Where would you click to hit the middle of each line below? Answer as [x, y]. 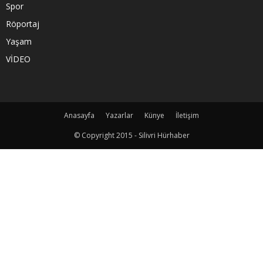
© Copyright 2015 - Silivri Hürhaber [131, 136]
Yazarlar [119, 116]
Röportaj [23, 24]
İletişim [187, 116]
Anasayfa [79, 116]
